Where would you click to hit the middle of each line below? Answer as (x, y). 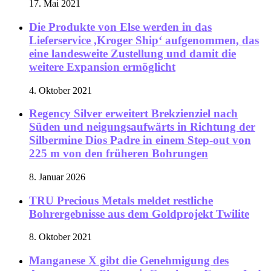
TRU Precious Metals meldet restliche (121, 200)
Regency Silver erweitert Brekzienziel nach (133, 114)
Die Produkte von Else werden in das (120, 27)
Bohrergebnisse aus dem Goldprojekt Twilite (139, 214)
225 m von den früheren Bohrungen (119, 154)
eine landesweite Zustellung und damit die (132, 53)
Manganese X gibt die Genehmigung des (129, 261)
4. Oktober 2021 (60, 90)
